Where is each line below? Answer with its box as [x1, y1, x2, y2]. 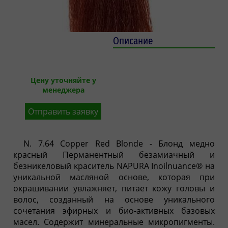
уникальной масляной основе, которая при [13, 171, 215, 183]
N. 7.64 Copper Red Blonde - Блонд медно [23, 137, 215, 149]
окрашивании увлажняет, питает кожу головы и [13, 182, 215, 194]
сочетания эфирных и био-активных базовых [13, 205, 215, 216]
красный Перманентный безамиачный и [13, 149, 215, 160]
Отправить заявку [28, 105, 98, 117]
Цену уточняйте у [30, 75, 96, 85]
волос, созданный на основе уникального [13, 193, 215, 205]
